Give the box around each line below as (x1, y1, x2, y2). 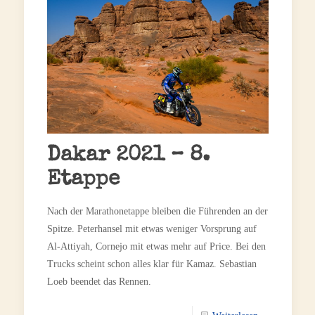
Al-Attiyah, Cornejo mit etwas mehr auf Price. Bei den (46, 240, 266, 252)
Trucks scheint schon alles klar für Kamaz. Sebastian (46, 258, 257, 269)
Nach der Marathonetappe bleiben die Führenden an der (46, 205, 268, 217)
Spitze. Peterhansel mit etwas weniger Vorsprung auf (46, 223, 257, 234)
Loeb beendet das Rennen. (46, 276, 151, 287)
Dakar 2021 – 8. (46, 145, 210, 167)
